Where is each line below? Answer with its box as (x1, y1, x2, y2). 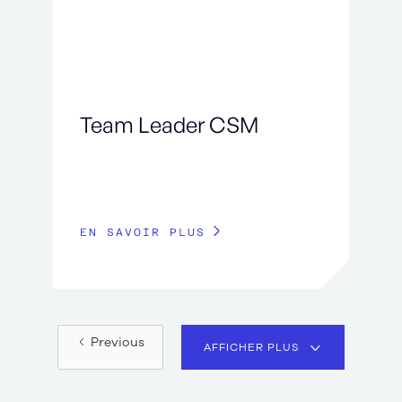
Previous (91, 333, 144, 351)
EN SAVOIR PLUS (79, 225, 205, 239)
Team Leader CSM (79, 110, 258, 138)
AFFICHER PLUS (204, 339, 300, 354)
